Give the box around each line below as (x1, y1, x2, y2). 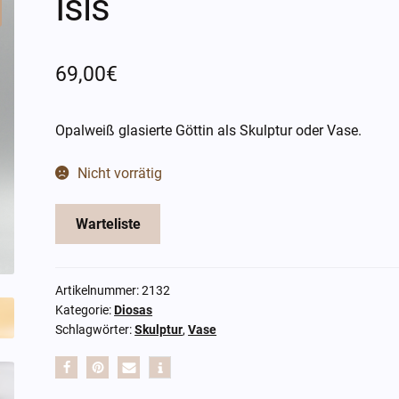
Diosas (114, 303, 153, 318)
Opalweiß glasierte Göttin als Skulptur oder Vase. (55, 122, 362, 140)
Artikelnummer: (55, 283, 142, 298)
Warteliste (75, 216, 141, 233)
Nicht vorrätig (77, 164, 162, 182)
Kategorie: (55, 303, 115, 318)
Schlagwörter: (55, 322, 135, 338)
